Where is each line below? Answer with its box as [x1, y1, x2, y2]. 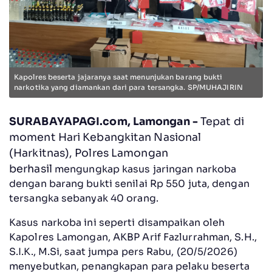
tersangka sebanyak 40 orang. [9, 191, 158, 205]
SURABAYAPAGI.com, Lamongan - [9, 114, 198, 128]
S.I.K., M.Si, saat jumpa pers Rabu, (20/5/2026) [9, 245, 237, 258]
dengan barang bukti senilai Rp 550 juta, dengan [9, 177, 250, 190]
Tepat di [197, 114, 244, 128]
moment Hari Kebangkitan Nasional [9, 130, 202, 144]
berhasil [9, 161, 55, 175]
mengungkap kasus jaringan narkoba [54, 162, 237, 175]
